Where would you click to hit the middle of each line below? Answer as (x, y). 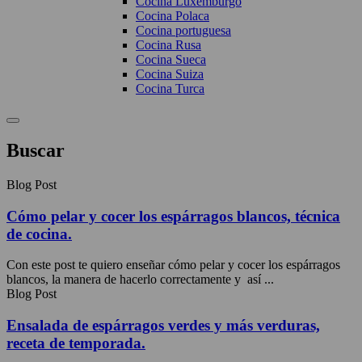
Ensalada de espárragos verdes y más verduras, (163, 325)
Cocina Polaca (173, 16)
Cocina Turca (170, 88)
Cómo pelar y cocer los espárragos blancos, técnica (173, 216)
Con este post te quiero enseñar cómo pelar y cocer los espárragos (173, 265)
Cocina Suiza (170, 74)
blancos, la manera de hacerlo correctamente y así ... (140, 280)
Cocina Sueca (171, 59)
